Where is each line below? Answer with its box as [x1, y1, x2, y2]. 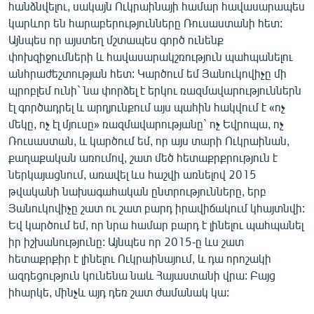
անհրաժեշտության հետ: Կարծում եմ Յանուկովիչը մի [8, 66, 287, 80]
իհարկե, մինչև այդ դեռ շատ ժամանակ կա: [8, 285, 229, 299]
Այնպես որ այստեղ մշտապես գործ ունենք [8, 32, 224, 46]
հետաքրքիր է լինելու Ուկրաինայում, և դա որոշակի [8, 251, 271, 265]
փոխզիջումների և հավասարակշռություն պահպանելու [8, 49, 293, 63]
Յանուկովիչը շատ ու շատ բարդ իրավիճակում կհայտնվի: [8, 200, 305, 214]
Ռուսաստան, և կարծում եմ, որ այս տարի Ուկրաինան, [8, 133, 289, 147]
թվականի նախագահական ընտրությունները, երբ [8, 184, 266, 198]
